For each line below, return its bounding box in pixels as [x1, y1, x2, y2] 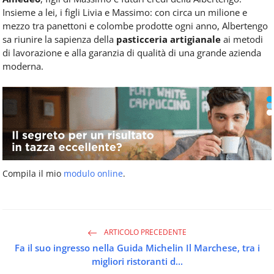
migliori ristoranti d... [91, 254, 183, 267]
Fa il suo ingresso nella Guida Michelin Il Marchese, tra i [14, 241, 260, 254]
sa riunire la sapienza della [2, 32, 116, 45]
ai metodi [221, 32, 263, 45]
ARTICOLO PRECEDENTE [102, 227, 187, 238]
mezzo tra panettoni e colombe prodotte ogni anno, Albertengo [2, 19, 268, 32]
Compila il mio [2, 167, 64, 179]
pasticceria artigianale [116, 32, 221, 45]
